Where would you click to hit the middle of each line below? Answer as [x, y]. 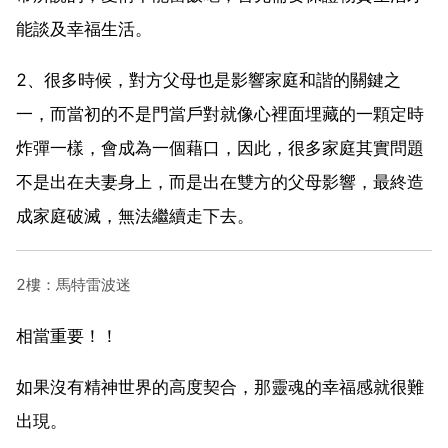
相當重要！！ [67, 335]
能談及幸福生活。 [84, 28]
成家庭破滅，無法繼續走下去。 [135, 215]
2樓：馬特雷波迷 [73, 284]
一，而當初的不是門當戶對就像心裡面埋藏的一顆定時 [220, 113]
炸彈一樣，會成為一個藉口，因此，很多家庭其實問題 [220, 147]
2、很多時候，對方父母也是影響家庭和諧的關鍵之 [208, 79]
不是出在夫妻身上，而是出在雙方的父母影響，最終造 [220, 181]
